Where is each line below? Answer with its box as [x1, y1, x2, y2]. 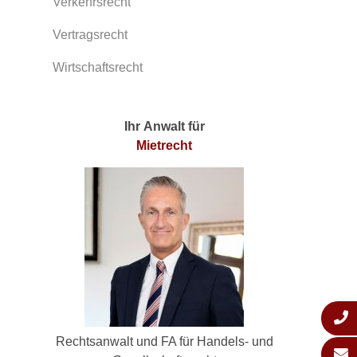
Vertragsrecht [53, 28, 127, 41]
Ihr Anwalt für [124, 120, 205, 133]
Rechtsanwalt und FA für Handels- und [55, 335, 273, 348]
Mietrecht [136, 139, 192, 152]
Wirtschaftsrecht [53, 61, 143, 74]
